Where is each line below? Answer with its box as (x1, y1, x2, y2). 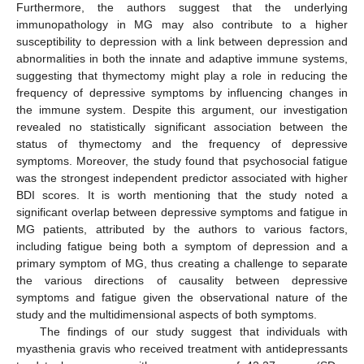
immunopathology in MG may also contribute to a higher (16, 17, 348, 31)
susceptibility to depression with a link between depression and (16, 34, 348, 48)
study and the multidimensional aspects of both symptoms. (16, 307, 317, 321)
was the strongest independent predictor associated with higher (16, 171, 348, 184)
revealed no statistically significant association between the (16, 119, 348, 133)
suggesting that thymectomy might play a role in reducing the (16, 68, 348, 82)
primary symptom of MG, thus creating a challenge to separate (16, 256, 348, 270)
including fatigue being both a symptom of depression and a (16, 239, 348, 253)
